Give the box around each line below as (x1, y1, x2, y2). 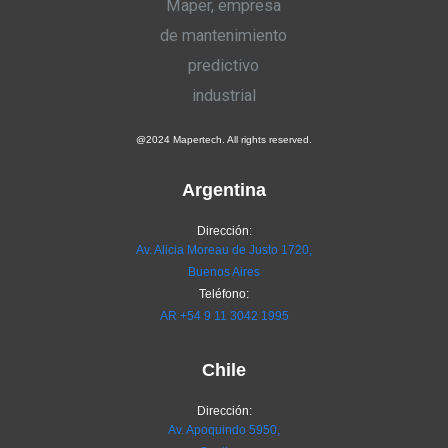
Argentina (182, 179, 266, 200)
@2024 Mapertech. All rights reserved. (136, 134, 312, 145)
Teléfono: (199, 287, 249, 301)
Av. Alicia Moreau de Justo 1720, (136, 243, 312, 257)
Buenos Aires (188, 265, 260, 279)
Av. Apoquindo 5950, (168, 423, 280, 437)
